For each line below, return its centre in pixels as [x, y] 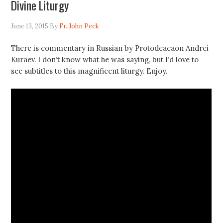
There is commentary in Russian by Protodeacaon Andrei [110, 48]
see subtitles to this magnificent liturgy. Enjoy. [89, 71]
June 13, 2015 [30, 26]
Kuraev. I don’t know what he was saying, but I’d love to [105, 60]
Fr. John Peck [79, 26]
